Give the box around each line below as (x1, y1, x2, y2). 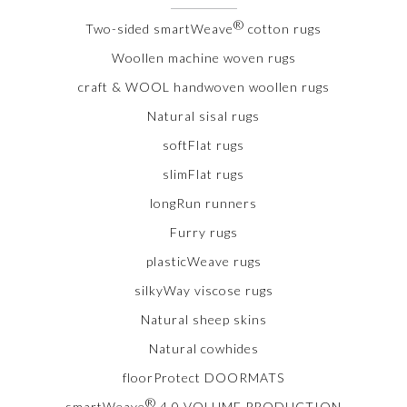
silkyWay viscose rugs (134, 282, 273, 298)
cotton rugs (244, 20, 322, 36)
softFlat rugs (163, 136, 244, 153)
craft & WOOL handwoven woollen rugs (77, 78, 330, 94)
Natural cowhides (148, 340, 259, 356)
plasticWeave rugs (145, 253, 262, 269)
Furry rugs (169, 223, 238, 240)
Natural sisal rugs (147, 107, 260, 124)
